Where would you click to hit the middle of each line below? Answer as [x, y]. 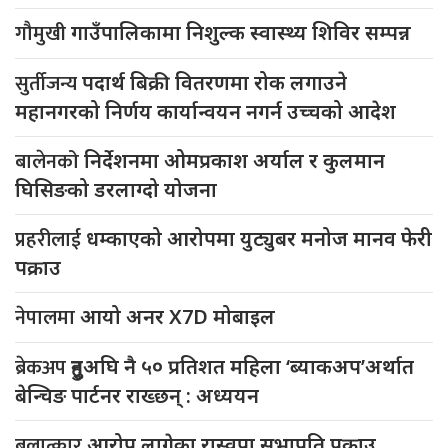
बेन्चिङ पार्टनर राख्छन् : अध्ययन [137, 396]
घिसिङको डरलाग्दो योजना [116, 190]
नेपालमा [47, 318]
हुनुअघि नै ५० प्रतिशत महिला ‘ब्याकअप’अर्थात [242, 367]
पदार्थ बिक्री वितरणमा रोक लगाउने [214, 83]
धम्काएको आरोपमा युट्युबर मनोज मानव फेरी [259, 239]
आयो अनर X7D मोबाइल [177, 317]
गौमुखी [43, 34]
